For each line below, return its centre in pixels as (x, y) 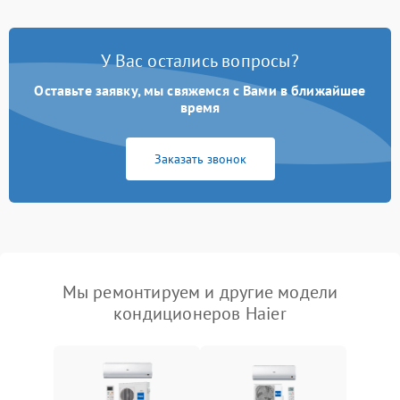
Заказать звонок (200, 159)
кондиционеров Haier (200, 313)
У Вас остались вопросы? (200, 61)
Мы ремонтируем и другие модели (200, 292)
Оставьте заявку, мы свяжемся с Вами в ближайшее (200, 90)
